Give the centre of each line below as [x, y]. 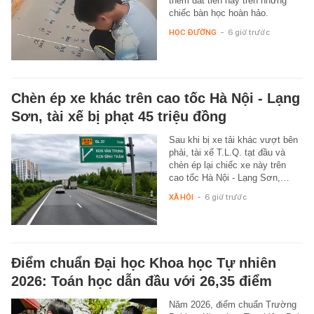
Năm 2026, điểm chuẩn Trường [232, 304]
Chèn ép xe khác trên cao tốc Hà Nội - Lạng [156, 98]
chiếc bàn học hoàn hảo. [218, 13]
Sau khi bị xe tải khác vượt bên [233, 139]
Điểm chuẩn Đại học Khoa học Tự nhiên [144, 262]
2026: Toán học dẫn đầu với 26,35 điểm [142, 281]
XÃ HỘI [181, 197]
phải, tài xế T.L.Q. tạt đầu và [227, 152]
